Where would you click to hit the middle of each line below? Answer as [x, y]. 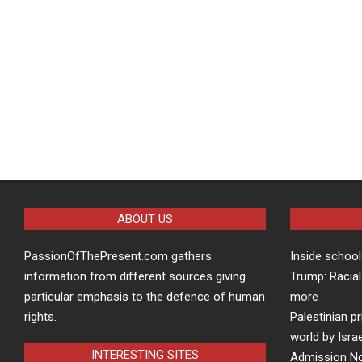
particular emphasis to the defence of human [145, 297]
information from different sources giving [135, 276]
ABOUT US [145, 219]
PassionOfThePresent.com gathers [118, 256]
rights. [40, 317]
